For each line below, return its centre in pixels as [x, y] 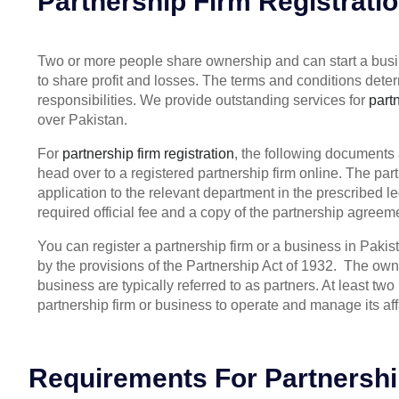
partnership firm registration [148, 153]
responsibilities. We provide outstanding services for [203, 100]
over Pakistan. [82, 119]
